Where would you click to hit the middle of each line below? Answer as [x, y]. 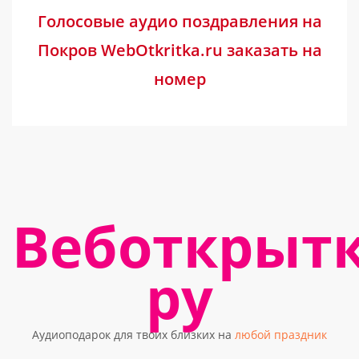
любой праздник [281, 335]
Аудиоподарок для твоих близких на [133, 335]
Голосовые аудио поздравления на [179, 21]
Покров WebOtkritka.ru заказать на [179, 50]
